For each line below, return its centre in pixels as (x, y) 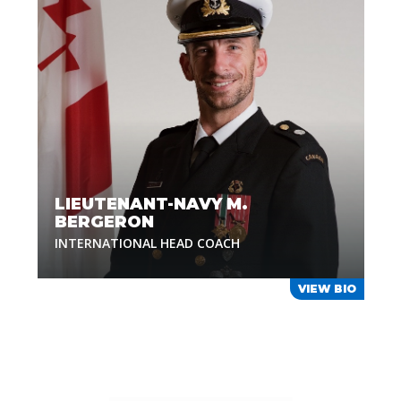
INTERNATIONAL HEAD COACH (147, 243)
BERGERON (104, 222)
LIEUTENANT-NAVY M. (151, 204)
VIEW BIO (327, 289)
